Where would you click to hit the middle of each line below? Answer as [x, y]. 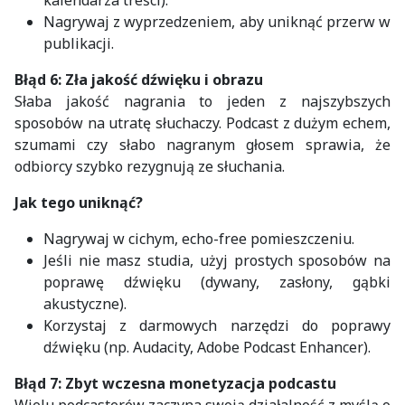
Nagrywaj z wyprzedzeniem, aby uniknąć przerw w [217, 21]
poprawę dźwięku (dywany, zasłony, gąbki [217, 282]
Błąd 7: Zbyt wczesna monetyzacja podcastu [175, 383]
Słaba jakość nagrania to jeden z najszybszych [202, 101]
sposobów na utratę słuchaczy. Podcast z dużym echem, [202, 122]
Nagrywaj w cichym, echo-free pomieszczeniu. [199, 238]
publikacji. [79, 43]
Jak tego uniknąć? [79, 202]
